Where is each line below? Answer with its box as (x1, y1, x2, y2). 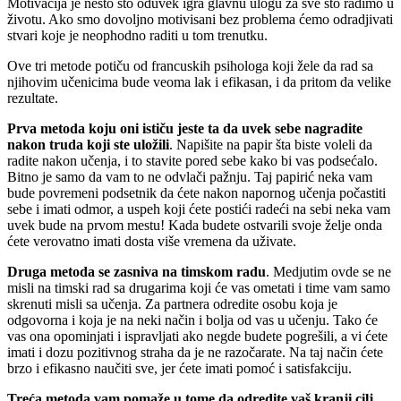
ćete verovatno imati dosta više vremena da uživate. (7, 233, 296, 249)
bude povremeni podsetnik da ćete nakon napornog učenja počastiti (7, 184, 386, 200)
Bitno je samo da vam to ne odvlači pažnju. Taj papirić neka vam (7, 168, 372, 184)
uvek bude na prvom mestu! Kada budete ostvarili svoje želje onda (7, 217, 382, 233)
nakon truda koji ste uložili (7, 136, 169, 152)
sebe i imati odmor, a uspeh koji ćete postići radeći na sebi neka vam (7, 200, 390, 217)
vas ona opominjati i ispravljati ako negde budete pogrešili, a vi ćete (7, 328, 388, 344)
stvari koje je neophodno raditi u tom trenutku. (7, 27, 268, 43)
